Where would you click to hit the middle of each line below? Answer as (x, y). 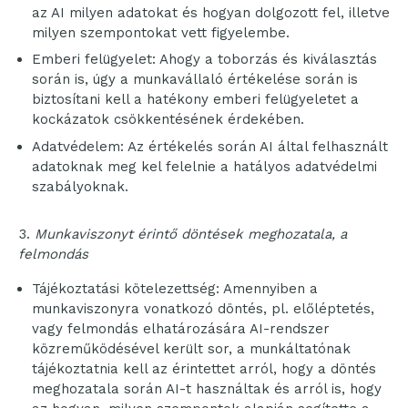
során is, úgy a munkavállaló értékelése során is (195, 80)
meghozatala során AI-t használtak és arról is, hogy (207, 388)
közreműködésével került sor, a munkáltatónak (191, 348)
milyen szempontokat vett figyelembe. (161, 32)
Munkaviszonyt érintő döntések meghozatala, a (191, 234)
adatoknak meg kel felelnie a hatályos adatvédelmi (204, 166)
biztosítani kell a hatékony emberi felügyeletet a (195, 100)
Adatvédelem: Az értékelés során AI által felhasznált (210, 146)
